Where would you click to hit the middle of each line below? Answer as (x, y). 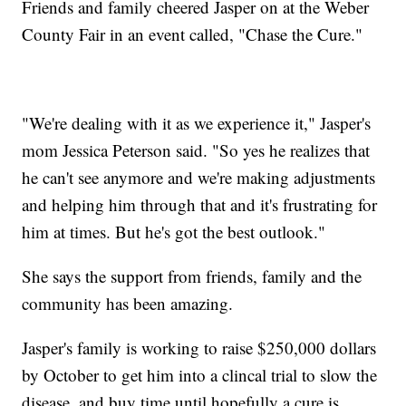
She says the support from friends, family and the (192, 276)
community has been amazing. (128, 304)
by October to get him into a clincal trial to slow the (200, 375)
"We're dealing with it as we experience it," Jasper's (197, 123)
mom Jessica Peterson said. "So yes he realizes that (196, 150)
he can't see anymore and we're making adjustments (199, 178)
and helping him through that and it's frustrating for (200, 205)
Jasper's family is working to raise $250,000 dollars (199, 348)
